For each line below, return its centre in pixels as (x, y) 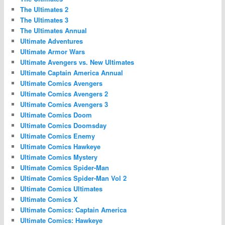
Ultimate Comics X (49, 199)
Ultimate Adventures (52, 41)
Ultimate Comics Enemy (58, 136)
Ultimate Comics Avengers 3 (64, 104)
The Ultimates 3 (44, 20)
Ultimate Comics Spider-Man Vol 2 (74, 178)
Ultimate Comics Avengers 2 (64, 94)
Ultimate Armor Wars (53, 52)
